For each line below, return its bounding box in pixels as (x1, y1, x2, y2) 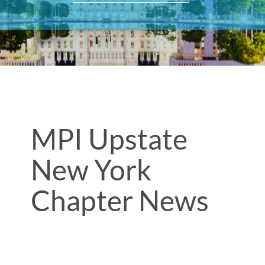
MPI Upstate (31, 122, 188, 156)
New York (31, 153, 152, 186)
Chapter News (31, 183, 209, 217)
